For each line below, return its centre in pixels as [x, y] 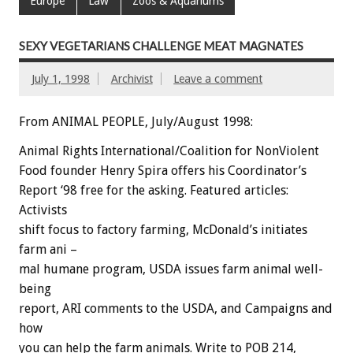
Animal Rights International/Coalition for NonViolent [169, 150]
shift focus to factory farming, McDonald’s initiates [163, 229]
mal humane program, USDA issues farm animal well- [171, 269]
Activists [43, 210]
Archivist [132, 78]
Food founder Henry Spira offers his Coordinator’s [163, 170]
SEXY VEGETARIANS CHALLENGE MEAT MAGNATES [161, 46]
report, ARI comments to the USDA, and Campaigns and [176, 308]
